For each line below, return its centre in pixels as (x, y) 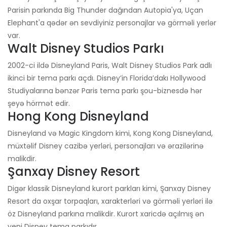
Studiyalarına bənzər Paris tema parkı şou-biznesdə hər (105, 91)
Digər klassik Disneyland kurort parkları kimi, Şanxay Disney (109, 189)
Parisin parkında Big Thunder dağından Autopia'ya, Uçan (105, 10)
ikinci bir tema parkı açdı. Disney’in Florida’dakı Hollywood (107, 78)
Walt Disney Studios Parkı (86, 49)
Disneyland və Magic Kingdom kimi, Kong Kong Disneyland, (110, 134)
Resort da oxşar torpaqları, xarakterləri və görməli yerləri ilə (110, 201)
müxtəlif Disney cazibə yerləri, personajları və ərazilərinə (106, 146)
